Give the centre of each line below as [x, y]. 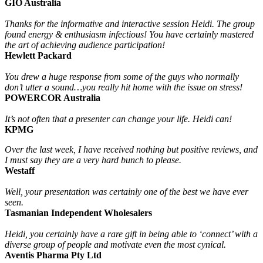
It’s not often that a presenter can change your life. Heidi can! [118, 119]
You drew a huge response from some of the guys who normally [122, 77]
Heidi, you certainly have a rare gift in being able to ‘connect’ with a [131, 234]
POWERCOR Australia [53, 98]
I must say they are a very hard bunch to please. [93, 160]
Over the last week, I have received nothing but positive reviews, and [131, 150]
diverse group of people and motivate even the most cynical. [115, 245]
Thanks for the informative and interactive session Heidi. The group [130, 24]
